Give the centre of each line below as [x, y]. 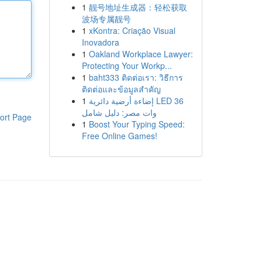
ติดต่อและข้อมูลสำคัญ [121, 89]
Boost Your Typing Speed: [137, 124]
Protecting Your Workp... [127, 65]
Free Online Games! [119, 136]
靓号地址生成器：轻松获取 [138, 7]
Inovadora [100, 42]
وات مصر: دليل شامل [119, 112]
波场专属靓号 [106, 19]
